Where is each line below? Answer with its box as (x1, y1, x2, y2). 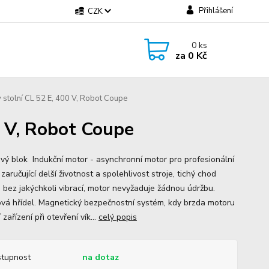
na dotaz (82, 252, 119, 263)
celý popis (98, 211, 137, 223)
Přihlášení (198, 5, 233, 16)
